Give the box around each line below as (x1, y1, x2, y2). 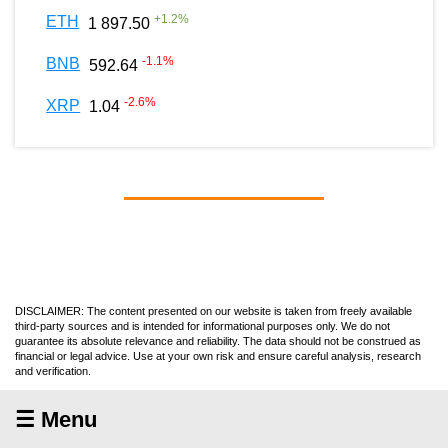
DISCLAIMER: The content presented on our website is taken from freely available (15, 304, 412, 317)
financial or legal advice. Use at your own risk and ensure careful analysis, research (15, 349, 421, 362)
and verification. (15, 364, 91, 377)
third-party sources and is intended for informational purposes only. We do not (15, 319, 390, 332)
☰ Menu (15, 406, 97, 432)
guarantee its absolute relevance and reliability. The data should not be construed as (15, 334, 421, 347)
